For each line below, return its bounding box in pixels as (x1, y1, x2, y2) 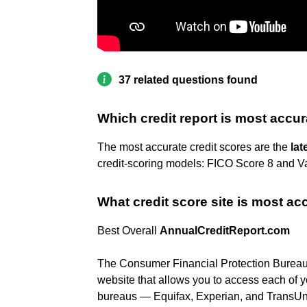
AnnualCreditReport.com (160, 224, 290, 236)
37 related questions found (119, 73, 258, 86)
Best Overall (97, 224, 160, 236)
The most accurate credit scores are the (97, 140, 291, 153)
